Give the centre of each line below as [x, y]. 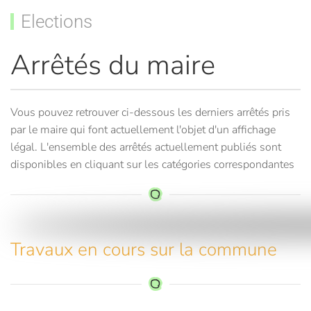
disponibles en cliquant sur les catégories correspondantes [152, 164]
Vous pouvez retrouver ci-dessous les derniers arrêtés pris [150, 112]
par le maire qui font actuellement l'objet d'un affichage [143, 129]
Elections [56, 22]
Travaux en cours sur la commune [144, 249]
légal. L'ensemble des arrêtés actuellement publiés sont [146, 147]
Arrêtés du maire [113, 66]
